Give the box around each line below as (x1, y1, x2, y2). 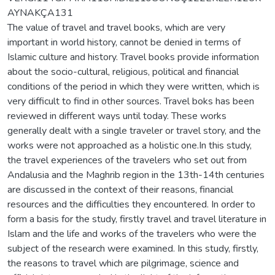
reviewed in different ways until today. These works (7, 109, 227, 123)
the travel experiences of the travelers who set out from (7, 153, 247, 167)
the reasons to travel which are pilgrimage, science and (7, 256, 239, 270)
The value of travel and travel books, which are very (7, 20, 225, 34)
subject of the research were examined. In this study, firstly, (7, 241, 258, 255)
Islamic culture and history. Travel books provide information (7, 50, 259, 64)
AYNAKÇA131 (7, 6, 73, 20)
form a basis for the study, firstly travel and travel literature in (7, 212, 266, 226)
